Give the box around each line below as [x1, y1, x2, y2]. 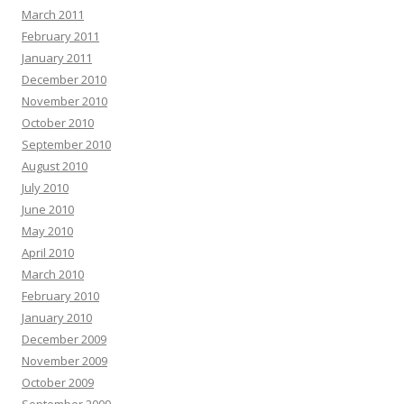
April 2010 [22, 243, 74, 261]
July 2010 [22, 179, 69, 196]
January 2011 [22, 49, 92, 66]
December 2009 [22, 330, 106, 347]
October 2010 [22, 114, 94, 131]
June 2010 [22, 200, 74, 217]
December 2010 [22, 70, 106, 87]
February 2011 [22, 27, 99, 44]
